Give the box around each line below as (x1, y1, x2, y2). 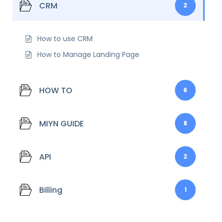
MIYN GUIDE (39, 117, 84, 129)
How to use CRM (37, 34, 93, 44)
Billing (39, 184, 62, 196)
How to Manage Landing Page (37, 50, 139, 59)
